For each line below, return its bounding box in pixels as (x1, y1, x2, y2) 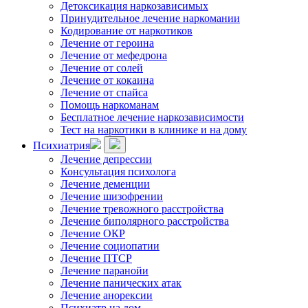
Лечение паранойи (60, 265, 148, 276)
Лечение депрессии (60, 153, 152, 165)
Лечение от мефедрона (60, 49, 167, 61)
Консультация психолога (60, 166, 176, 177)
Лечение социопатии (60, 240, 159, 252)
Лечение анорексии (60, 289, 153, 301)
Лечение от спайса (60, 87, 148, 98)
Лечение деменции (60, 178, 150, 190)
